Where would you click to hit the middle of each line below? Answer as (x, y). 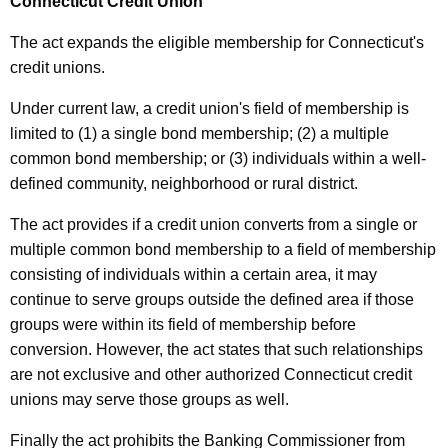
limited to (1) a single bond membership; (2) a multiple (199, 134)
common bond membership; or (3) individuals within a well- (218, 159)
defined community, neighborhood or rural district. (184, 184)
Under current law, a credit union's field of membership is (209, 109)
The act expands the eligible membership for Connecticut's (217, 43)
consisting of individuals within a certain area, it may (193, 275)
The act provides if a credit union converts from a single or (213, 225)
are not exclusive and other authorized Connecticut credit (211, 375)
